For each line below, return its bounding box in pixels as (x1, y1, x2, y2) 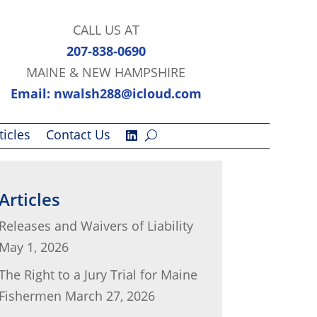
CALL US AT (72, 21, 139, 38)
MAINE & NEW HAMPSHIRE (26, 63, 186, 81)
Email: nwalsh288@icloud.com (10, 84, 202, 102)
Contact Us (46, 125, 110, 143)
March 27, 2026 (64, 287, 155, 304)
